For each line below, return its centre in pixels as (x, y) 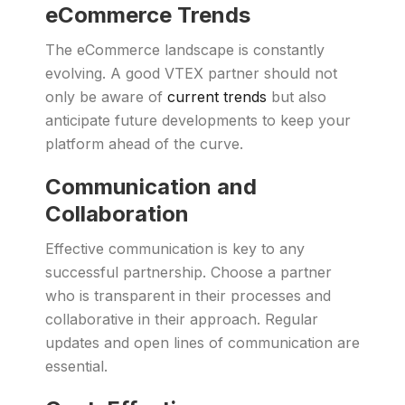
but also (297, 97)
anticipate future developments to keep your (198, 120)
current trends (217, 97)
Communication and (151, 187)
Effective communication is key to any (175, 249)
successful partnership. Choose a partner (188, 272)
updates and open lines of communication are (202, 343)
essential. (76, 366)
